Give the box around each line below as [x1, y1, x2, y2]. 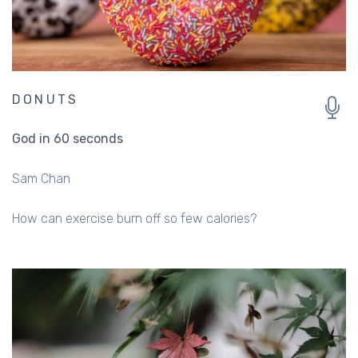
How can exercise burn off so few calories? [12, 210, 257, 226]
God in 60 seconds [12, 130, 123, 146]
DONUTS [12, 91, 79, 107]
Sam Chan [12, 170, 70, 186]
